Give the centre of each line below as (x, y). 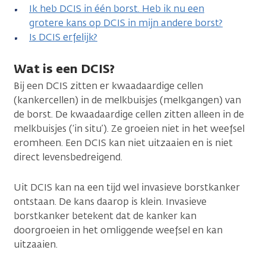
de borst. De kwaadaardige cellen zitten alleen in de (129, 115)
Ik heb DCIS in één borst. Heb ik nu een (117, 9)
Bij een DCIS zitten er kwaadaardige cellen (108, 86)
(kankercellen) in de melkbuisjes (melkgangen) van (127, 100)
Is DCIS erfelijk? (63, 37)
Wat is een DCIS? (64, 69)
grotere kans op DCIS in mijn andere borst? (126, 23)
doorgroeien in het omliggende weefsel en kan (118, 230)
